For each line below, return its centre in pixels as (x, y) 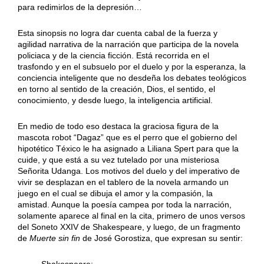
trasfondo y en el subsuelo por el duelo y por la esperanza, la (131, 67)
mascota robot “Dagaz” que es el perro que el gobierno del (127, 138)
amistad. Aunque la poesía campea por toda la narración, (124, 205)
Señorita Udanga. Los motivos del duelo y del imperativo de (128, 171)
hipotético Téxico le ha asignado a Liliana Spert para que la (128, 149)
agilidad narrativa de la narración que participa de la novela (128, 44)
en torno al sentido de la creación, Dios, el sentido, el (116, 89)
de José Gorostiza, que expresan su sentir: (161, 238)
